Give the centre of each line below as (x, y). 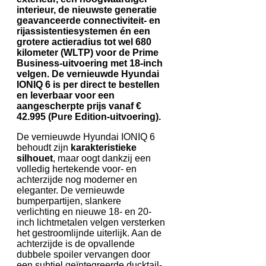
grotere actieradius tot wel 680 (84, 42)
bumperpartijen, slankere (69, 201)
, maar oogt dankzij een (102, 158)
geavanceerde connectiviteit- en (88, 20)
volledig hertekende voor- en (77, 169)
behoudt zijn (44, 147)
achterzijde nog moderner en (77, 179)
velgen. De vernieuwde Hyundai (88, 74)
